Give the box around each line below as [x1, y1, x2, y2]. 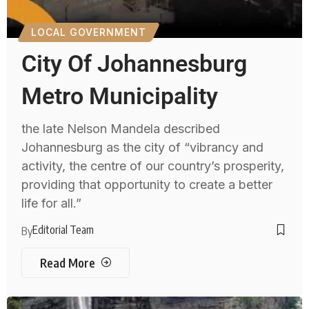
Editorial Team [32, 222, 94, 237]
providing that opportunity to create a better [21, 177, 273, 192]
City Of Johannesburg [21, 49, 248, 77]
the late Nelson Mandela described [21, 121, 221, 136]
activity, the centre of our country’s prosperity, [21, 158, 285, 173]
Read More [39, 255, 95, 270]
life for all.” [21, 195, 82, 210]
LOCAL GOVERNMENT [31, 26, 147, 38]
